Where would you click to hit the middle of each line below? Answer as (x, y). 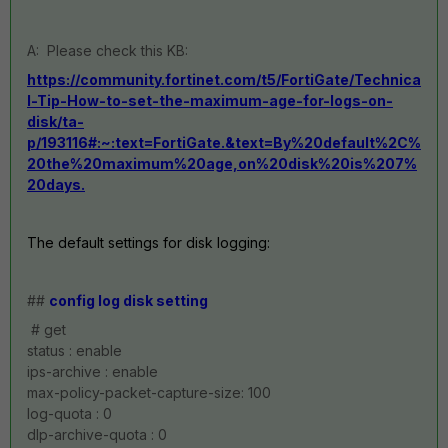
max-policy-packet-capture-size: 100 (149, 392)
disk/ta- (55, 121)
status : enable (74, 350)
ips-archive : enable (92, 371)
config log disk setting (128, 300)
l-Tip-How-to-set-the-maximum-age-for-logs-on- (210, 100)
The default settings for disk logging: (148, 242)
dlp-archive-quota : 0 (97, 434)
